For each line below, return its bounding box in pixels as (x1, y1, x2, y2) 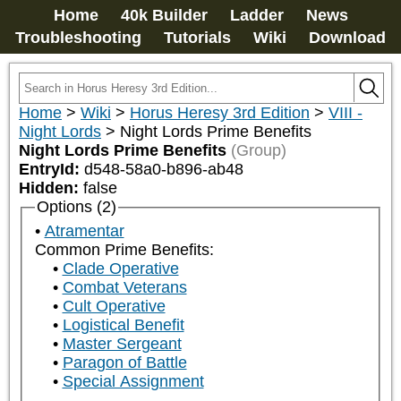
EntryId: (19, 160, 84, 178)
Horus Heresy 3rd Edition (130, 104, 310, 122)
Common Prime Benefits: (34, 241, 214, 260)
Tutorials (164, 29, 231, 47)
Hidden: (19, 179, 83, 197)
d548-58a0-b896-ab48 (84, 160, 243, 178)
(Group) (231, 141, 286, 159)
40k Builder (120, 6, 208, 24)
